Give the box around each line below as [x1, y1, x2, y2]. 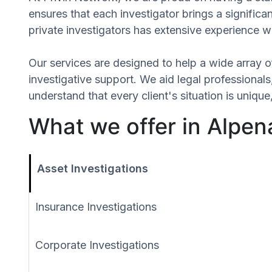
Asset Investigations [37, 161, 148, 175]
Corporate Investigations [35, 238, 159, 251]
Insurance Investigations [35, 200, 157, 213]
